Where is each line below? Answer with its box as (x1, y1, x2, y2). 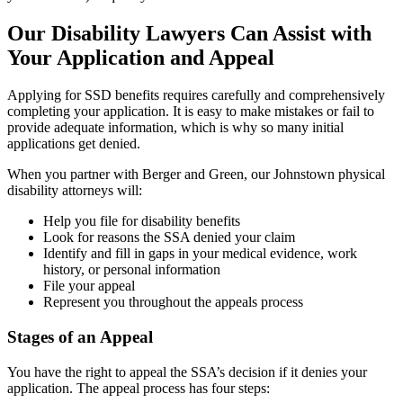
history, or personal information (43, 262, 220, 278)
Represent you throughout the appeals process (43, 294, 307, 310)
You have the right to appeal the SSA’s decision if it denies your (7, 363, 367, 380)
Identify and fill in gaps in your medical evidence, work (43, 246, 357, 262)
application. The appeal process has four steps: (7, 380, 270, 396)
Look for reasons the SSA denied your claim (43, 229, 295, 246)
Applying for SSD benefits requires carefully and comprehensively (7, 87, 385, 103)
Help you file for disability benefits (43, 213, 240, 229)
